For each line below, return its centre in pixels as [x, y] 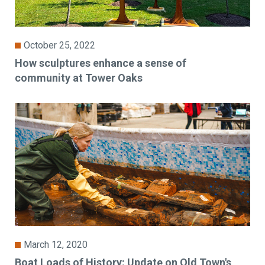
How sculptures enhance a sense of [101, 63]
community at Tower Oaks [79, 78]
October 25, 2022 [60, 46]
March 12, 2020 [56, 245]
